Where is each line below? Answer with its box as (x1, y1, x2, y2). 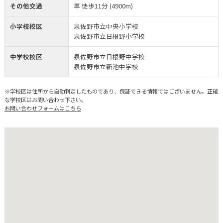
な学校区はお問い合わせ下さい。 (4, 95, 87, 104)
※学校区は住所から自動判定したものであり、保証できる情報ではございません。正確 (4, 87, 218, 95)
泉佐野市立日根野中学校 (73, 51, 145, 61)
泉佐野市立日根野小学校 (73, 31, 145, 41)
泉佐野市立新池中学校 (73, 61, 138, 71)
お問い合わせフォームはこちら (4, 104, 81, 112)
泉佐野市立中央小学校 (73, 21, 138, 31)
